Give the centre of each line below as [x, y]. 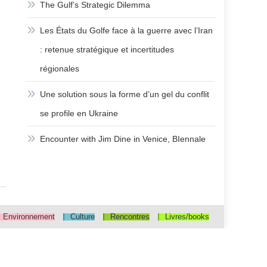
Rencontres [130, 217]
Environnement [29, 217]
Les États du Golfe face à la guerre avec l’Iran [127, 30]
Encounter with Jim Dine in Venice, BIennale [123, 139]
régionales [60, 69]
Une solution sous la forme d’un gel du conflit [125, 94]
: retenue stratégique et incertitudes [107, 49]
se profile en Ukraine [79, 113]
